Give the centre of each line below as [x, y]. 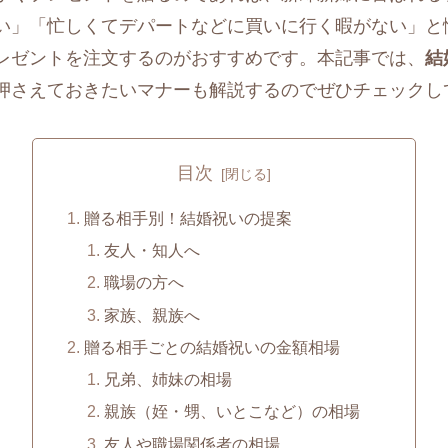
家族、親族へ [151, 314]
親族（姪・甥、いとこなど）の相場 [231, 411]
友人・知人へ [151, 250]
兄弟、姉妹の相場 [167, 379]
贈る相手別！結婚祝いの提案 [188, 217]
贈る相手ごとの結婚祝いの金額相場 [212, 346]
